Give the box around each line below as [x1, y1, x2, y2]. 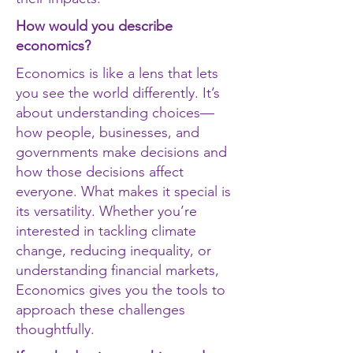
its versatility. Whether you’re [16, 203, 197, 220]
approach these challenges [16, 301, 185, 318]
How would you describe [16, 17, 173, 35]
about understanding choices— [16, 104, 214, 121]
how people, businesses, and [16, 124, 199, 141]
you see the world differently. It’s [16, 84, 220, 102]
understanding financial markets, [16, 262, 219, 279]
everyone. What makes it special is [16, 183, 231, 200]
